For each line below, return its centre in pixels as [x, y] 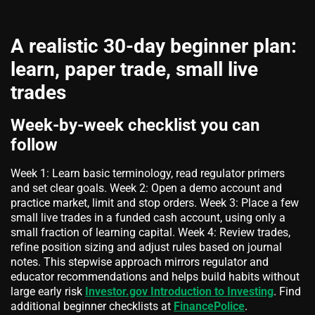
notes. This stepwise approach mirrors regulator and [140, 262]
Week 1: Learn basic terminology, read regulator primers [148, 174]
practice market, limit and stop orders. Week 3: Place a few [155, 203]
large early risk [48, 292]
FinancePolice [209, 307]
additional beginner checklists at [92, 307]
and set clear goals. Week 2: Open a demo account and [146, 188]
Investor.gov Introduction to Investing [179, 292]
